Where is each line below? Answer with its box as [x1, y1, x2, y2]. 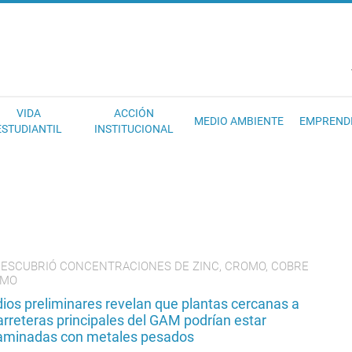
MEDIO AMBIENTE [194, 115, 284, 127]
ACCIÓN [113, 107, 154, 119]
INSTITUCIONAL [93, 123, 174, 135]
